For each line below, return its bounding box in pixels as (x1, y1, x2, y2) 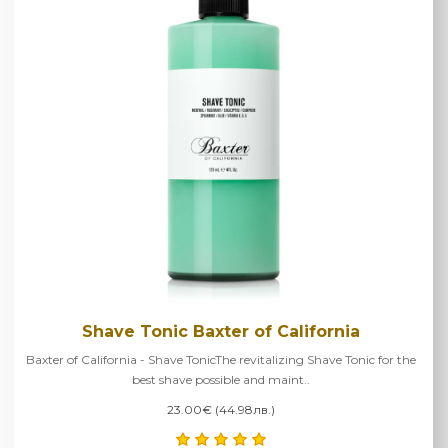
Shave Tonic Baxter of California (82, 321, 360, 341)
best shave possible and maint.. (132, 371, 310, 387)
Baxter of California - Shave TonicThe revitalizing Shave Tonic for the (26, 351, 416, 367)
